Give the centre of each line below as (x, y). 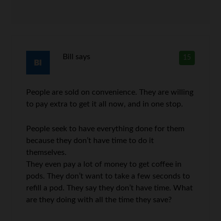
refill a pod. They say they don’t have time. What (110, 188)
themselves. (47, 152)
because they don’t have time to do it (90, 140)
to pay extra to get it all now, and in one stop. (105, 104)
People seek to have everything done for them (106, 129)
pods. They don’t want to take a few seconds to (108, 176)
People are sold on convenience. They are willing (110, 92)
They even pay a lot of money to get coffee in (104, 164)
